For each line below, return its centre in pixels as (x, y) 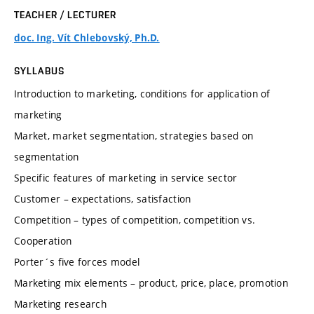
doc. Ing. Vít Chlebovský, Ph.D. (87, 37)
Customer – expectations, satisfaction (103, 198)
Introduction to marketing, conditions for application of (142, 93)
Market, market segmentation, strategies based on (134, 135)
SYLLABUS (39, 70)
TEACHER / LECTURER (66, 14)
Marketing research (61, 303)
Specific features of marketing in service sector (126, 177)
